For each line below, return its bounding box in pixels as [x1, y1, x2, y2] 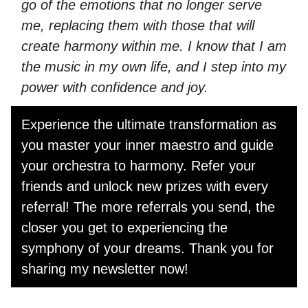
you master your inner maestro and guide [21, 137, 274, 153]
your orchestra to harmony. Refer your [21, 158, 256, 173]
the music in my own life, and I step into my [21, 59, 286, 74]
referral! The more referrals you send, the [21, 199, 275, 214]
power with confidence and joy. [21, 80, 208, 95]
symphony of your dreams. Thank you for [21, 241, 274, 256]
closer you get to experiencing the [21, 220, 228, 235]
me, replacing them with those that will [21, 18, 254, 33]
